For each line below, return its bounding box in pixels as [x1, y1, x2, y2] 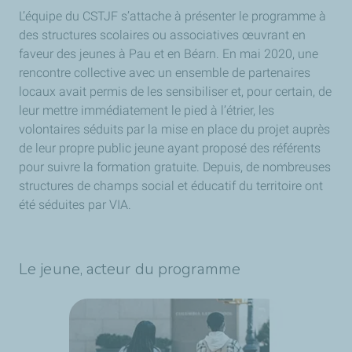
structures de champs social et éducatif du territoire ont [19, 178, 323, 193]
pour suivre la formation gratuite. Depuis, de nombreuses [19, 159, 331, 174]
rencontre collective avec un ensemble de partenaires [19, 65, 310, 80]
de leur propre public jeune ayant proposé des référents [19, 141, 321, 156]
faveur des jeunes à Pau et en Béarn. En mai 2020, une [19, 46, 318, 61]
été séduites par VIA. [19, 197, 131, 212]
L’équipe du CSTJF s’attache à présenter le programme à [19, 9, 326, 24]
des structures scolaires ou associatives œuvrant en [19, 27, 306, 42]
